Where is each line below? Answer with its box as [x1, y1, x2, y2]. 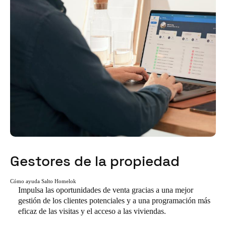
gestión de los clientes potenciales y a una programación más [18, 196, 210, 205]
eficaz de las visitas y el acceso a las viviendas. [18, 207, 166, 216]
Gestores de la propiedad [10, 152, 180, 171]
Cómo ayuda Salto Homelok [10, 178, 76, 185]
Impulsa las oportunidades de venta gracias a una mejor [18, 186, 193, 195]
